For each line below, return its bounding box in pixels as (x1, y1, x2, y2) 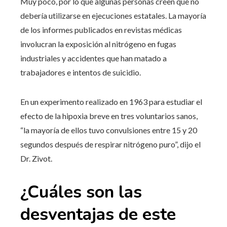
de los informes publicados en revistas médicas (20, 24, 182, 34)
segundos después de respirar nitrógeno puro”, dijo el (20, 139, 201, 149)
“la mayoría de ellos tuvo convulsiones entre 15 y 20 (20, 125, 197, 135)
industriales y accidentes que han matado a (20, 53, 167, 63)
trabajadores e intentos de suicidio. (20, 67, 141, 77)
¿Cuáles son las (20, 180, 142, 204)
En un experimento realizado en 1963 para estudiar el (20, 96, 202, 106)
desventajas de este (20, 202, 176, 226)
